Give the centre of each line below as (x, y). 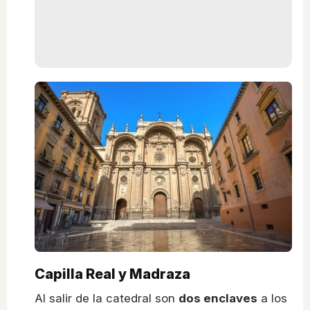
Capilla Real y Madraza (112, 274)
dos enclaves (218, 298)
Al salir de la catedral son (107, 298)
